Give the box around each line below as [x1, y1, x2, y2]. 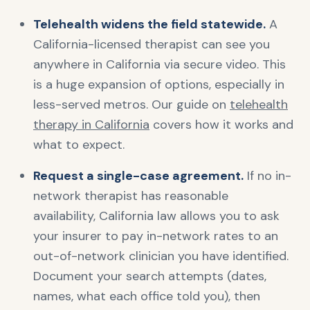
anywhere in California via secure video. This [33, 56, 286, 73]
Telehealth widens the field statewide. [33, 16, 266, 33]
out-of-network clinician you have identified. [33, 248, 289, 264]
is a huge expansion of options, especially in [33, 76, 284, 93]
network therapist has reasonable [33, 188, 228, 204]
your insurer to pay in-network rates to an [33, 228, 278, 244]
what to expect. [33, 136, 125, 153]
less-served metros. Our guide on [33, 96, 230, 113]
